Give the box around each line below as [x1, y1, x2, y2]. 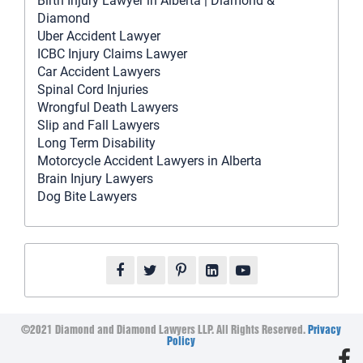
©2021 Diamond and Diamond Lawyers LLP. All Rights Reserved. [21, 326, 309, 337]
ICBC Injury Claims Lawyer [37, 46, 187, 62]
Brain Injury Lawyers [37, 171, 153, 187]
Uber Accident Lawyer [37, 28, 160, 45]
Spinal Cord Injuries [37, 82, 148, 98]
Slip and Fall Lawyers [37, 117, 160, 134]
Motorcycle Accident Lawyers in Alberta [37, 153, 262, 169]
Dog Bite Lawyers [37, 189, 137, 205]
